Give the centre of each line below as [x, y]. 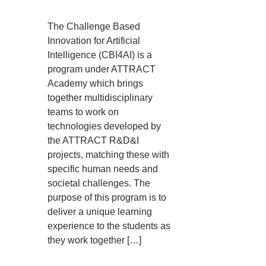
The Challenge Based [94, 26]
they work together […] [94, 240]
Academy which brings [95, 83]
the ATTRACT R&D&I [93, 140]
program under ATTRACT [102, 69]
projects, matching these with [108, 155]
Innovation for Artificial [94, 41]
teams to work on [83, 112]
